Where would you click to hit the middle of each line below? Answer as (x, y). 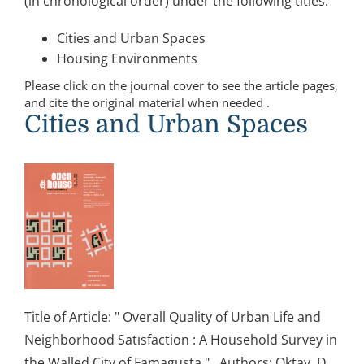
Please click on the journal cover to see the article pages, (181, 85)
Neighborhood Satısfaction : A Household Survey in (181, 339)
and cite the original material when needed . (150, 102)
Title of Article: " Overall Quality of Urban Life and (173, 316)
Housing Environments (127, 58)
